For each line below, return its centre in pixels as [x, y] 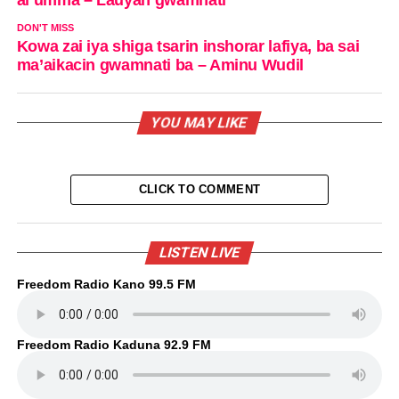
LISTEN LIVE [199, 252]
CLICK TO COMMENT [199, 189]
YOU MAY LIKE [200, 122]
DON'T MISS [45, 27]
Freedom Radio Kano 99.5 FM [106, 284]
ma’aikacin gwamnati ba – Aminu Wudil [160, 65]
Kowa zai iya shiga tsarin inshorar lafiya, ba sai [188, 46]
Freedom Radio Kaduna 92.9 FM [114, 344]
